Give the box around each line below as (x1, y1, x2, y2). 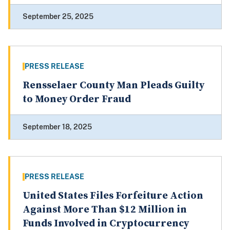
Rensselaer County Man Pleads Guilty (23, 79, 204, 92)
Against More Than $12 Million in (23, 203, 187, 217)
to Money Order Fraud (23, 93, 131, 106)
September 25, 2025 (23, 12, 93, 21)
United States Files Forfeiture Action (23, 189, 203, 203)
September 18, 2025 (23, 123, 92, 131)
